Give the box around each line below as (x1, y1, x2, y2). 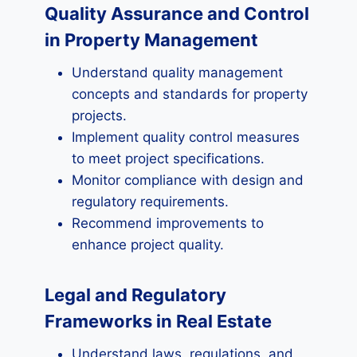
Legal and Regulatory (45, 284, 226, 305)
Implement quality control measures (72, 129, 300, 145)
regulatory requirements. (72, 194, 229, 210)
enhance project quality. (72, 237, 224, 253)
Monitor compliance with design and (72, 172, 304, 188)
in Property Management (45, 29, 258, 50)
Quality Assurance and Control (45, 3, 309, 24)
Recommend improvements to (72, 215, 264, 231)
